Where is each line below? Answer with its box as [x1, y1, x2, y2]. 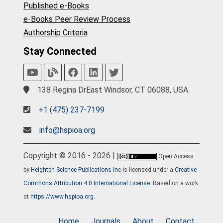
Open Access [158, 153, 194, 160]
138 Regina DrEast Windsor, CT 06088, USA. [35, 85, 190, 95]
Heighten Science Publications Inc [31, 166, 121, 174]
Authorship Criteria [23, 27, 88, 37]
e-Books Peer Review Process [23, 14, 130, 24]
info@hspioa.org [39, 125, 95, 135]
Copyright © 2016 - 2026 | [23, 151, 117, 161]
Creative [175, 166, 197, 174]
